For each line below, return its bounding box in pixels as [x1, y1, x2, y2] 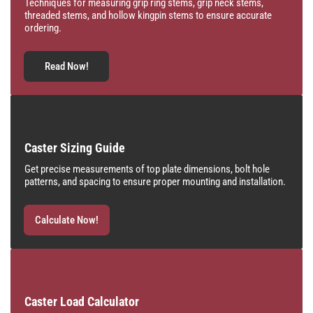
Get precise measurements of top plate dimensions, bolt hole [24, 163, 270, 176]
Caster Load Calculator [24, 294, 139, 310]
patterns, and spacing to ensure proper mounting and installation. [24, 175, 286, 189]
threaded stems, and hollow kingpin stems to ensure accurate [24, 9, 272, 22]
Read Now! [44, 60, 89, 73]
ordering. [24, 22, 61, 35]
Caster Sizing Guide [24, 140, 125, 156]
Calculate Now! [35, 214, 99, 227]
